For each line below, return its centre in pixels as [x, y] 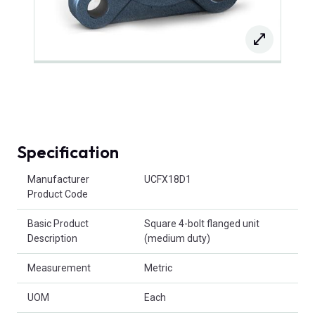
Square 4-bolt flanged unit [202, 224]
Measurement [59, 268]
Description [52, 239]
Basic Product [58, 224]
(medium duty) [177, 239]
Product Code [58, 194]
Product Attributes [57, 172]
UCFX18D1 [168, 180]
